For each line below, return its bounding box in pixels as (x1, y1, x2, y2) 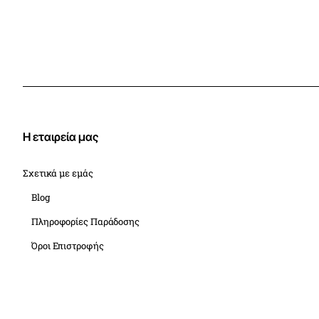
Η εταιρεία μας (23, 130, 98, 145)
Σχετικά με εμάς (23, 167, 93, 180)
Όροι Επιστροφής (31, 239, 104, 253)
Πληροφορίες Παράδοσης (31, 215, 140, 229)
